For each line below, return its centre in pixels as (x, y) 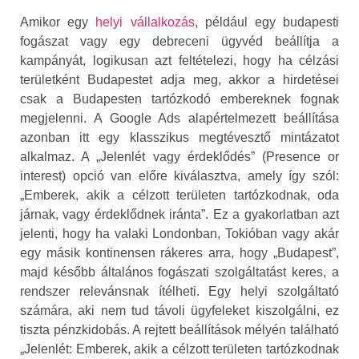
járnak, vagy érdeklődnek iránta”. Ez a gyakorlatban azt (179, 215)
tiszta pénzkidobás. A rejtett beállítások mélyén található (179, 330)
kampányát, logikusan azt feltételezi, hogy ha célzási (179, 61)
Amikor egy (58, 22)
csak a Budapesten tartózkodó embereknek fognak (179, 99)
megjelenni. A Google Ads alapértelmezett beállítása (179, 119)
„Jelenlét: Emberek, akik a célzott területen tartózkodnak (179, 349)
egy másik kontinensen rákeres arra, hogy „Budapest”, (179, 253)
